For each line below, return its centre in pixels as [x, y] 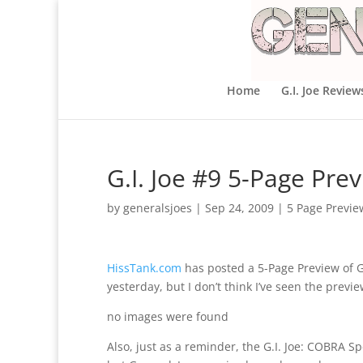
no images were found [168, 316]
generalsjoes [158, 208]
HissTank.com [144, 268]
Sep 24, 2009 [239, 208]
